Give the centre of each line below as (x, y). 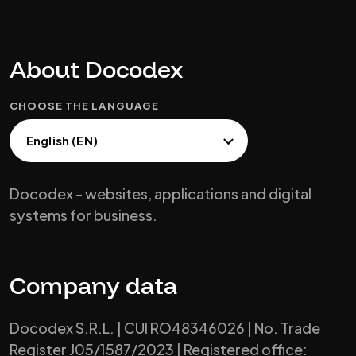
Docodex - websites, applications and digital (161, 193)
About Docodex (97, 69)
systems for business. (83, 215)
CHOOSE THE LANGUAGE (84, 106)
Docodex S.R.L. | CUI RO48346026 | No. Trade (165, 328)
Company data (93, 285)
